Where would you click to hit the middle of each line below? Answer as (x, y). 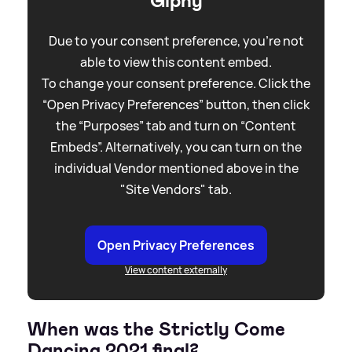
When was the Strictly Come (156, 330)
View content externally (176, 270)
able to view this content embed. (176, 62)
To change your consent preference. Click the (176, 84)
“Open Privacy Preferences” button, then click (176, 105)
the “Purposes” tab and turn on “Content (176, 126)
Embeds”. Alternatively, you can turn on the (176, 147)
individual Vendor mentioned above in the (176, 169)
